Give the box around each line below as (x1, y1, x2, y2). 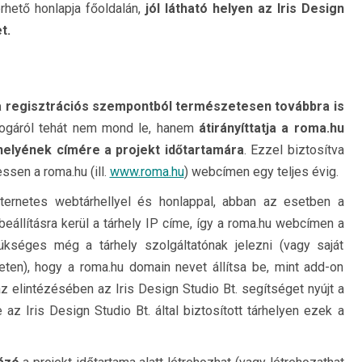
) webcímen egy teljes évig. (183, 164, 339, 179)
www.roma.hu (109, 164, 184, 179)
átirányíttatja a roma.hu (198, 120, 344, 136)
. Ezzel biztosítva (243, 142, 344, 158)
